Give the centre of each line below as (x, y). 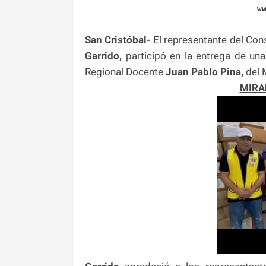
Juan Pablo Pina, (206, 72)
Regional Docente (125, 72)
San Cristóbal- (118, 39)
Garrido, (103, 56)
